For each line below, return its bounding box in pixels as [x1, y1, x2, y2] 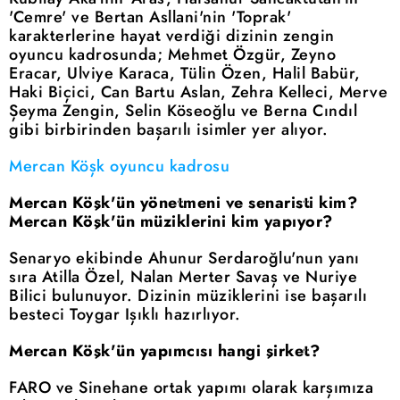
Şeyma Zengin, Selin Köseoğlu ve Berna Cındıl [9, 98, 357, 122]
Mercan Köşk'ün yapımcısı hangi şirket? [9, 338, 320, 362]
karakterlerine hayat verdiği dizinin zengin [9, 23, 335, 47]
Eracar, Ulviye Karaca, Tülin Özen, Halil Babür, [9, 61, 361, 85]
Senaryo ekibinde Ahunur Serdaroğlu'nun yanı [9, 246, 360, 270]
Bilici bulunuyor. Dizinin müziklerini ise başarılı [9, 283, 367, 307]
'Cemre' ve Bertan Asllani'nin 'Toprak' [9, 4, 291, 29]
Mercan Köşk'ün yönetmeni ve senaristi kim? [9, 190, 357, 214]
